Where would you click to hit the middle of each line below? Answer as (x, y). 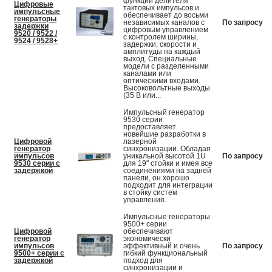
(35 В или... (142, 96)
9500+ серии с (39, 253)
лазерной (140, 142)
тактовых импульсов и (161, 8)
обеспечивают (148, 232)
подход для (143, 261)
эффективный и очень (161, 246)
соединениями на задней (167, 171)
